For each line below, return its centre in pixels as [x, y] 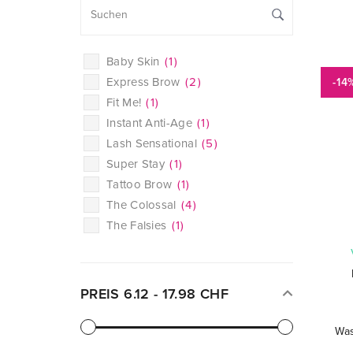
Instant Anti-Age [151, 123]
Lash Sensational [154, 143]
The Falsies [138, 225]
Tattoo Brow [141, 184]
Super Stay [137, 163]
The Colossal [143, 204]
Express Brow [145, 82]
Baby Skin [135, 61]
